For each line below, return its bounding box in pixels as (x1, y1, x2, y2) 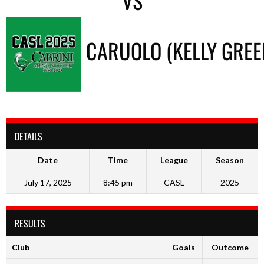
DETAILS (15, 128, 42, 143)
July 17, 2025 (24, 177, 72, 187)
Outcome (212, 242, 249, 252)
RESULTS (15, 216, 45, 230)
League (160, 154, 188, 165)
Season (215, 154, 244, 165)
